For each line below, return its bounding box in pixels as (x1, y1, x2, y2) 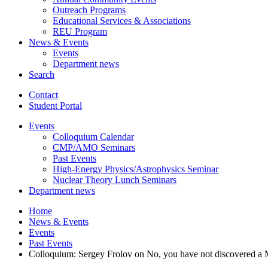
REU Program (53, 26, 107, 36)
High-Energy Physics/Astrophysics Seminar (53, 163, 218, 174)
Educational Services (53, 15, 134, 26)
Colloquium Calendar (53, 131, 134, 142)
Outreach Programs (53, 4, 126, 15)
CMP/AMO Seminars (53, 142, 135, 153)
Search (29, 69, 54, 80)
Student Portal (29, 100, 82, 111)
